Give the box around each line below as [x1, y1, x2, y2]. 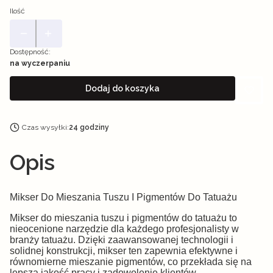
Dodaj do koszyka [85, 83, 160, 93]
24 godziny [68, 123, 109, 132]
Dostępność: [10, 48, 51, 56]
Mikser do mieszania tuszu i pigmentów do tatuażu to [10, 213, 237, 223]
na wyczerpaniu [10, 59, 70, 68]
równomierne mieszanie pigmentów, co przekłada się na [10, 257, 252, 267]
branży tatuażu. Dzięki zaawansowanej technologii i [10, 235, 233, 245]
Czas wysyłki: [21, 123, 69, 132]
